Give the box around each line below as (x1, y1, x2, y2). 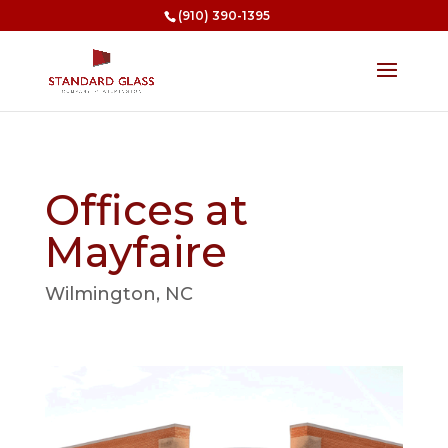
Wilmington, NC (44, 283, 193, 305)
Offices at (44, 184, 248, 236)
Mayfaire (44, 226, 227, 278)
